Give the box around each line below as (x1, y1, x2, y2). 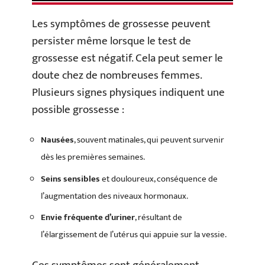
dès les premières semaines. (41, 150, 145, 164)
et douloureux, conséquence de (100, 171, 218, 186)
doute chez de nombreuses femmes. (32, 66, 202, 85)
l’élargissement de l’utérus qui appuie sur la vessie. (41, 227, 227, 242)
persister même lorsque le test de (32, 31, 191, 50)
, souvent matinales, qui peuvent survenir (74, 132, 224, 147)
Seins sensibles (41, 171, 100, 186)
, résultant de (135, 210, 182, 225)
